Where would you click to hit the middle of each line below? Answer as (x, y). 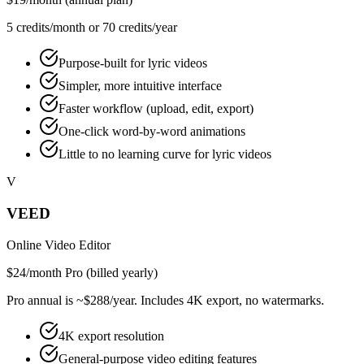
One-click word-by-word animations (152, 132)
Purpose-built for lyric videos (133, 63)
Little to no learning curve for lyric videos (165, 154)
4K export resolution (111, 336)
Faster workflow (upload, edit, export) (156, 109)
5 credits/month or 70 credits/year (92, 28)
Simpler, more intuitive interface (140, 86)
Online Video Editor (58, 245)
